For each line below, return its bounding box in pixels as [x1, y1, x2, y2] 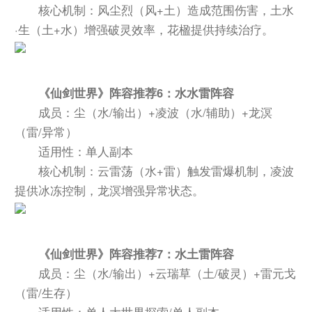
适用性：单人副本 [38, 143, 134, 160]
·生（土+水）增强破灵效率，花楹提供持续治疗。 [15, 21, 274, 38]
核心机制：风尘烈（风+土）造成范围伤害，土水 [38, 1, 295, 19]
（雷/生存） [15, 284, 78, 302]
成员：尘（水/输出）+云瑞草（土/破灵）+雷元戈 [38, 265, 297, 282]
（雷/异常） [15, 123, 78, 141]
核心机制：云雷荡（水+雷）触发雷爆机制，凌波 [38, 162, 295, 180]
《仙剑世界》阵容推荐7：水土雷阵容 [38, 245, 235, 263]
